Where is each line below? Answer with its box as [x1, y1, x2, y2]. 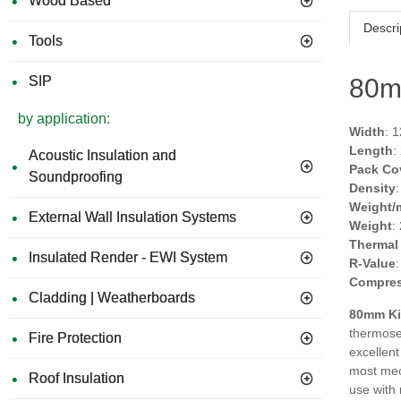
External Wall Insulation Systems [29, 209, 236, 225]
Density [349, 181, 396, 195]
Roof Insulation [29, 371, 124, 386]
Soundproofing [29, 169, 123, 184]
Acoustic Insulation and [29, 148, 176, 163]
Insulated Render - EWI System [29, 250, 227, 265]
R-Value [349, 256, 396, 270]
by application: [18, 111, 110, 126]
